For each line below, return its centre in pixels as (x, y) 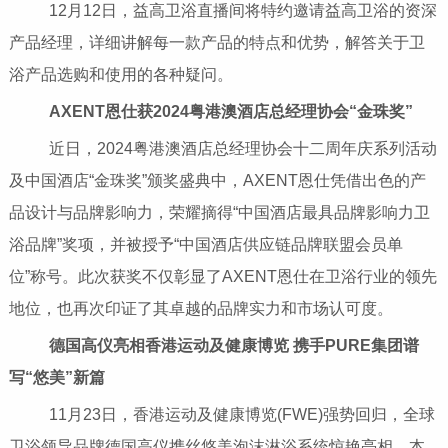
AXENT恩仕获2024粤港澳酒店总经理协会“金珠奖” (230, 112)
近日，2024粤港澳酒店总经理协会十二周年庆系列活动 (226, 149)
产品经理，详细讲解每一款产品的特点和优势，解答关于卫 (216, 43)
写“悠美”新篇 (56, 378)
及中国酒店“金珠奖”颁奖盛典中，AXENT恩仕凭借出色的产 (217, 181)
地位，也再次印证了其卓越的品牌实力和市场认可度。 (200, 309)
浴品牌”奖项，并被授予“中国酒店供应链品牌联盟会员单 (205, 245)
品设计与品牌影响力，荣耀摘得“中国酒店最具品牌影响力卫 (219, 213)
